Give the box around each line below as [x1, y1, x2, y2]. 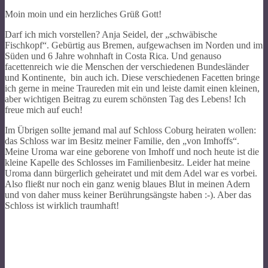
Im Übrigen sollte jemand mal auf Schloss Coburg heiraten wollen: [5, 124, 256, 135]
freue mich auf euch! [5, 104, 83, 115]
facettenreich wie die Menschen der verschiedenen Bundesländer [5, 61, 249, 72]
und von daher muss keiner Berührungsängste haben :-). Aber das [5, 189, 251, 200]
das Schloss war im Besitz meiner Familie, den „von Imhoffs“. [5, 135, 239, 146]
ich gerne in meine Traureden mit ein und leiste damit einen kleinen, [5, 83, 260, 93]
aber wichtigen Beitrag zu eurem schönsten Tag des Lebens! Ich [5, 93, 246, 104]
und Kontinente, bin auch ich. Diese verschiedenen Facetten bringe [5, 72, 260, 83]
